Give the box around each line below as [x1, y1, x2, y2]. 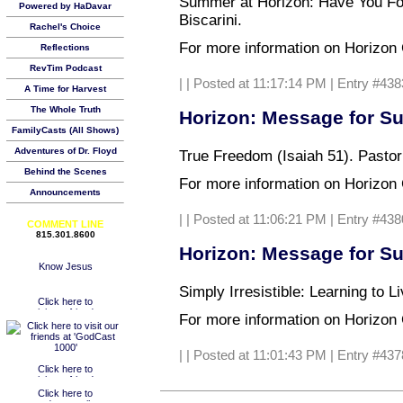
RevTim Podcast [29, 63, 102, 73]
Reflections [40, 42, 90, 52]
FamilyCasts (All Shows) [12, 125, 119, 135]
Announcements [30, 187, 101, 197]
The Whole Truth [30, 104, 101, 114]
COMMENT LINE [27, 219, 103, 229]
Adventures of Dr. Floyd [13, 146, 117, 156]
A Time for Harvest [24, 84, 106, 94]
